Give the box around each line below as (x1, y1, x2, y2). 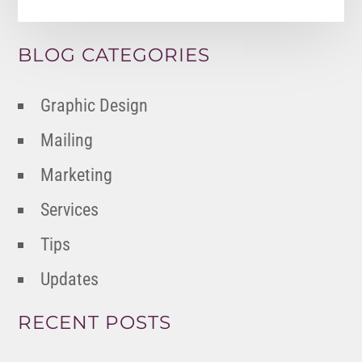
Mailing (40, 130, 94, 151)
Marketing (40, 165, 113, 186)
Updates (40, 269, 99, 290)
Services (40, 200, 99, 221)
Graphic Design (40, 95, 149, 116)
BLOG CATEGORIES (18, 44, 211, 67)
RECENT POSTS (18, 311, 172, 335)
